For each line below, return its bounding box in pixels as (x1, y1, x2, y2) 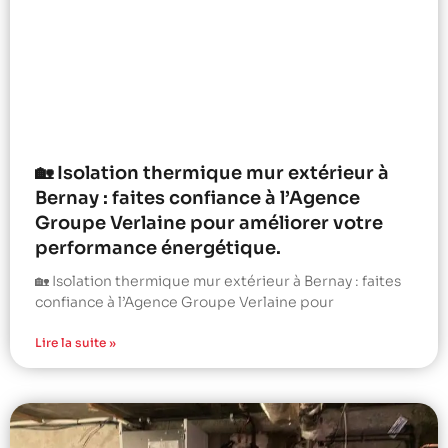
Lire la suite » (35, 335, 116, 351)
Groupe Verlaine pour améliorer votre (35, 212, 383, 235)
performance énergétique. (35, 237, 281, 260)
